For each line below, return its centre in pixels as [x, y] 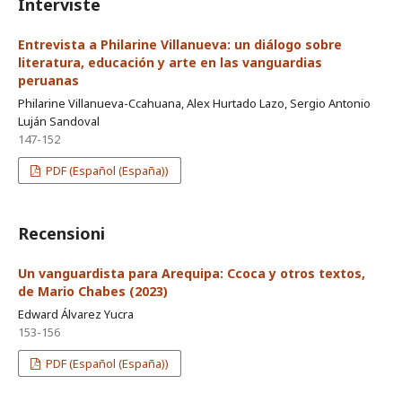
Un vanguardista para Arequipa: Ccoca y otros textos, [192, 273]
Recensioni [61, 233]
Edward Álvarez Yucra [76, 314]
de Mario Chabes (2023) [93, 291]
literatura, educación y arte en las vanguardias [170, 62]
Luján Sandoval [59, 121]
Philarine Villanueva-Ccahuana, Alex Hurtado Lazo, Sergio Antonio [194, 103]
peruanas [48, 80]
